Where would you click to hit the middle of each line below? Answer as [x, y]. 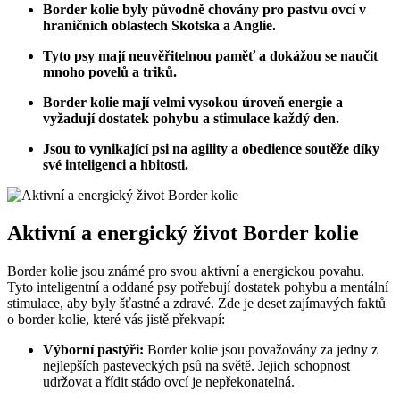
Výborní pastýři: [93, 349]
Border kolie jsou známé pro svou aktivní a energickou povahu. [186, 271]
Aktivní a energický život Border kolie [183, 233]
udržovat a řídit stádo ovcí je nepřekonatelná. [169, 381]
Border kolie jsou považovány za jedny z [261, 349]
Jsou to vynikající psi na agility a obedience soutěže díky [211, 148]
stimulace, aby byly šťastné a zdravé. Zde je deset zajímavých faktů [196, 303]
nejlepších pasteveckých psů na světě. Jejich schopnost [196, 365]
